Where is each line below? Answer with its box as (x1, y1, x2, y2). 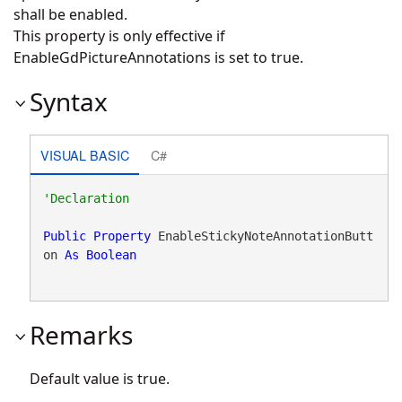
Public (42, 229, 86, 243)
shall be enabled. (13, 4, 127, 24)
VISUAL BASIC (39, 144, 129, 164)
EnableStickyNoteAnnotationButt (150, 229, 373, 243)
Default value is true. (30, 369, 170, 389)
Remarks (30, 318, 133, 352)
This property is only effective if (13, 26, 225, 46)
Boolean (85, 248, 136, 262)
